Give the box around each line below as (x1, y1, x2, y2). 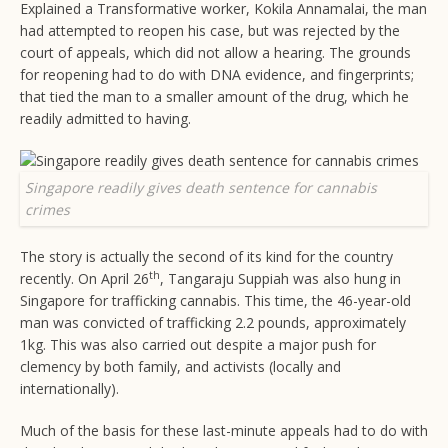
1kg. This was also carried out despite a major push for (20, 335, 376, 355)
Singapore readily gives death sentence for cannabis (25, 178, 377, 198)
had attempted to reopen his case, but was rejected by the (20, 21, 400, 41)
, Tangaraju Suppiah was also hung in (160, 269, 401, 289)
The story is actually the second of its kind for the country (20, 247, 393, 267)
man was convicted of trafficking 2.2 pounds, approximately (20, 313, 406, 333)
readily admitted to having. (20, 109, 191, 129)
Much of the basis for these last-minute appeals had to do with (20, 421, 428, 441)
